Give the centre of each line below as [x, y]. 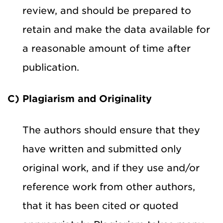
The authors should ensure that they [111, 130]
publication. [51, 67]
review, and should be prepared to [107, 10]
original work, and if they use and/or [111, 168]
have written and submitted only [102, 149]
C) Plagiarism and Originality [80, 99]
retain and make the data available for [116, 29]
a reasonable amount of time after [107, 48]
